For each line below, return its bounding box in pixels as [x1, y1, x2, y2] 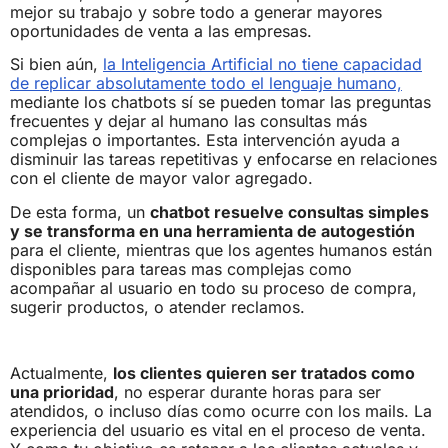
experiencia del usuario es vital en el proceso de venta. [10, 420, 426, 441]
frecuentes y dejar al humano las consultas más [10, 111, 367, 132]
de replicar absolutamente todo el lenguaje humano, [10, 73, 402, 94]
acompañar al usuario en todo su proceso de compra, [10, 277, 417, 298]
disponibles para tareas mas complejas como [10, 258, 352, 279]
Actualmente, [10, 363, 113, 384]
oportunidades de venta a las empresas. [10, 20, 312, 41]
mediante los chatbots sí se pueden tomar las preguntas [10, 92, 431, 113]
